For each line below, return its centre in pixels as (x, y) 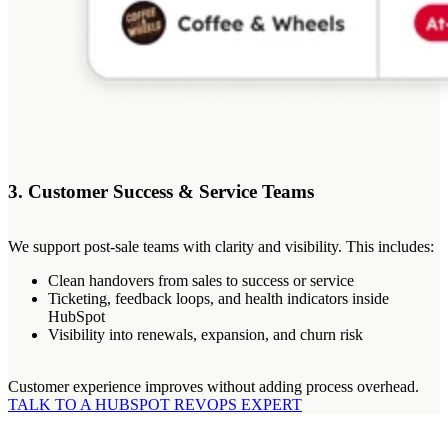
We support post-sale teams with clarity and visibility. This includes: (221, 247)
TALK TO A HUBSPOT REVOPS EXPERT (155, 405)
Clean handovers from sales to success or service (201, 281)
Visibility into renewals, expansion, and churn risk (205, 335)
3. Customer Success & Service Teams (161, 192)
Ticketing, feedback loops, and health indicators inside (218, 299)
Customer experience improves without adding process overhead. (213, 387)
